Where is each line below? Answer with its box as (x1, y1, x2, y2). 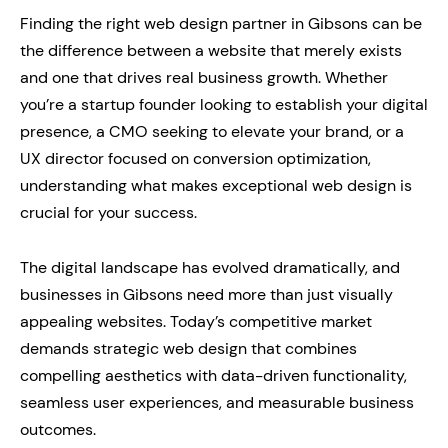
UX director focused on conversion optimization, (20, 147, 371, 169)
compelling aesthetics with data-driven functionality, (20, 364, 407, 386)
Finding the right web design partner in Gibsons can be (20, 12, 422, 34)
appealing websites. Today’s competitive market (20, 310, 372, 332)
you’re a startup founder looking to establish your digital (20, 93, 428, 115)
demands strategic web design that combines (20, 337, 357, 359)
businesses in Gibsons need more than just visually (20, 283, 393, 305)
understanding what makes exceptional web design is (20, 174, 412, 196)
